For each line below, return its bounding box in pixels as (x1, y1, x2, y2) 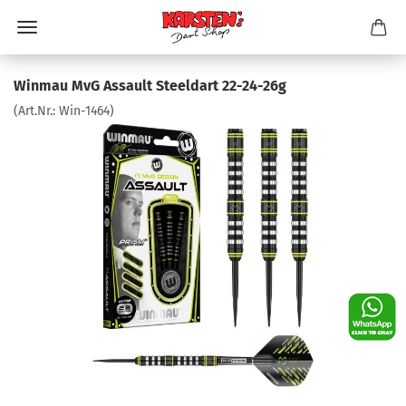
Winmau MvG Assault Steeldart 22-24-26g (14, 77, 286, 94)
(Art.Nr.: (14, 103, 59, 119)
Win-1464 (59, 103, 110, 119)
